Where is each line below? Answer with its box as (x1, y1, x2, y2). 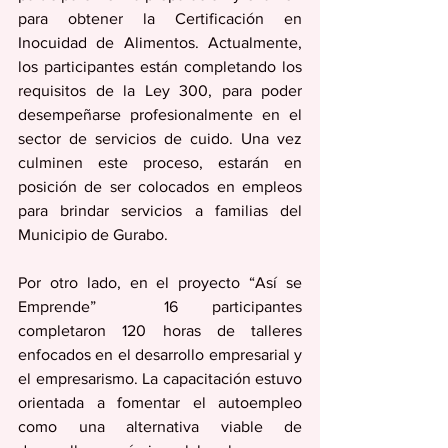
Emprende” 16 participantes (18, 298, 302, 315)
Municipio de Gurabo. (18, 226, 168, 243)
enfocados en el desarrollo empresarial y (18, 346, 302, 363)
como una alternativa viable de (18, 418, 302, 435)
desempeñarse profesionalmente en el (18, 106, 302, 123)
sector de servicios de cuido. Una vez (18, 130, 302, 147)
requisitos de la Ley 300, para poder (18, 82, 302, 99)
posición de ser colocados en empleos (18, 178, 302, 195)
